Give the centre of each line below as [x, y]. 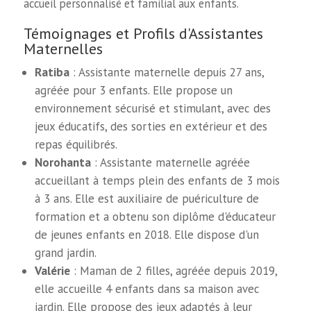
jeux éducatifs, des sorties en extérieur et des [151, 126]
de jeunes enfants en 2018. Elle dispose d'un [147, 234]
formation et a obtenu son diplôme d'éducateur [155, 216]
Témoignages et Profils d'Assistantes [143, 33]
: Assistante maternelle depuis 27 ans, [167, 72]
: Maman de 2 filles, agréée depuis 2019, [174, 270]
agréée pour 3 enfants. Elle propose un [134, 90]
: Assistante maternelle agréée [171, 162]
